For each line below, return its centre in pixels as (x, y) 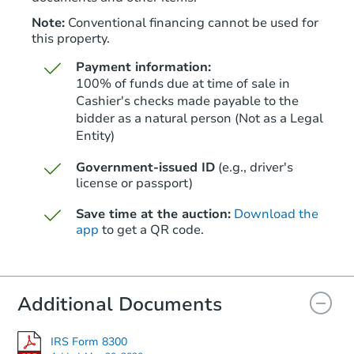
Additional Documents (120, 305)
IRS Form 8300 (89, 341)
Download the (276, 215)
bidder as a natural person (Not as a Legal (199, 119)
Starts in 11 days (232, 138)
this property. (71, 39)
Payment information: (143, 68)
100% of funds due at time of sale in (183, 84)
